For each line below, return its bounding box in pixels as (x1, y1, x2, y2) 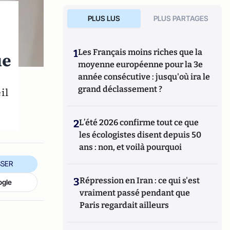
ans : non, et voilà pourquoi (79, 142, 182, 152)
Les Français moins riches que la (78, 47, 203, 57)
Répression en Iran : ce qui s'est (80, 176, 200, 185)
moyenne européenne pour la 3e (78, 60, 203, 69)
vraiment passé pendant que (80, 188, 190, 198)
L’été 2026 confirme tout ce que (79, 118, 199, 127)
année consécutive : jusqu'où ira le (78, 72, 210, 82)
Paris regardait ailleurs (80, 200, 169, 210)
